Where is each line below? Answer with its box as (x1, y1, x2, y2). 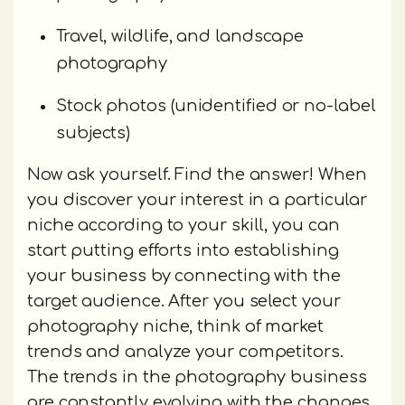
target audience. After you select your (27, 292, 341, 311)
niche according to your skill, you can (27, 216, 340, 235)
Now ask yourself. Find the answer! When (27, 165, 367, 184)
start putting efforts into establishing (27, 241, 339, 260)
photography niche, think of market (27, 317, 324, 336)
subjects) (56, 124, 131, 143)
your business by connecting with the (27, 267, 341, 286)
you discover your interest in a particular (27, 191, 368, 210)
